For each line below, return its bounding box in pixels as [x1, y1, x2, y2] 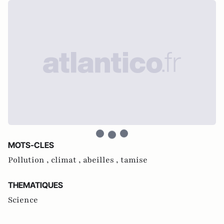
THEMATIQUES [8, 179, 63, 190]
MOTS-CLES [8, 139, 54, 150]
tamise [120, 154, 147, 165]
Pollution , [8, 154, 51, 165]
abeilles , [83, 154, 120, 165]
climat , [51, 154, 83, 165]
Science [8, 194, 38, 205]
